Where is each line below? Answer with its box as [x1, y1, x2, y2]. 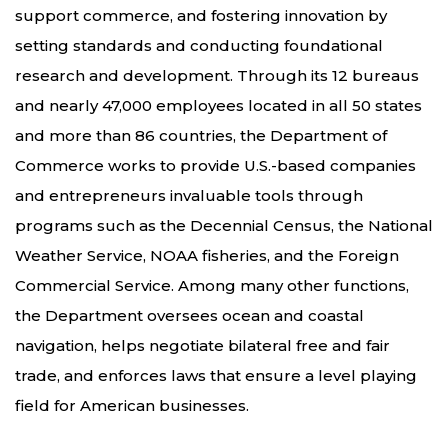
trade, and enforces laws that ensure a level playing [15, 365, 417, 385]
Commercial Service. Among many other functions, [15, 275, 409, 295]
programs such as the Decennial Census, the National [15, 215, 433, 235]
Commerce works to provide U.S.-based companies [15, 155, 416, 175]
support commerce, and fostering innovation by [15, 5, 387, 25]
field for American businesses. [15, 395, 249, 415]
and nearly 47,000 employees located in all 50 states [15, 95, 422, 115]
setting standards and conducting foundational [15, 35, 383, 55]
